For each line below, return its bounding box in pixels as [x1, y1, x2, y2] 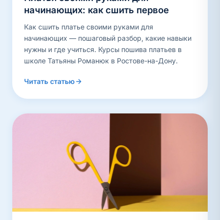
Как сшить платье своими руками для [24, 23, 153, 31]
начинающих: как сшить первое [24, 4, 169, 15]
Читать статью [24, 77, 75, 85]
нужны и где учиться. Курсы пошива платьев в [24, 45, 182, 54]
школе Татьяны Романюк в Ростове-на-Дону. [24, 56, 178, 65]
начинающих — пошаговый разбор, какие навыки [24, 34, 192, 42]
